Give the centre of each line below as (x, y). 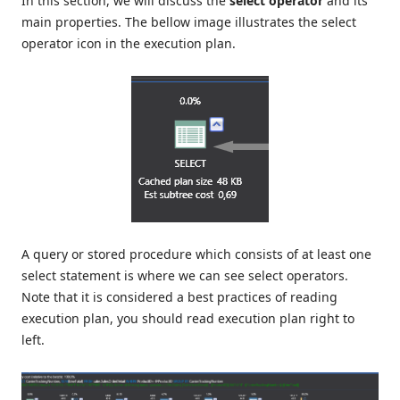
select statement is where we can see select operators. (185, 275)
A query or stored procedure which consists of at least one (196, 254)
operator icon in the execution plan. (129, 43)
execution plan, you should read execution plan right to (188, 318)
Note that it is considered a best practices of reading (179, 296)
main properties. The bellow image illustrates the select (189, 21)
